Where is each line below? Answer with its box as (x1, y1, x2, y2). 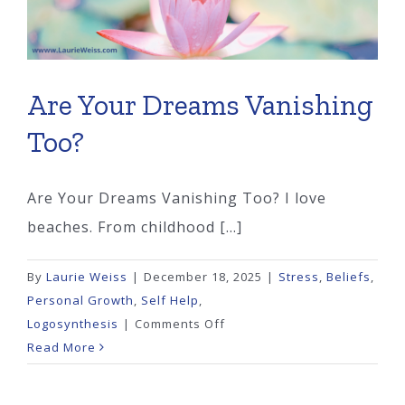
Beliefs (326, 268, 371, 285)
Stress (278, 268, 319, 285)
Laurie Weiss (46, 268, 127, 285)
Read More (27, 338, 96, 355)
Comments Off (135, 315, 225, 332)
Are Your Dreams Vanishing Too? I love (27, 187, 326, 208)
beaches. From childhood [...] (27, 216, 242, 237)
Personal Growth (27, 291, 134, 308)
